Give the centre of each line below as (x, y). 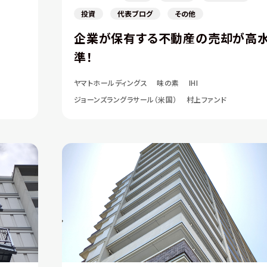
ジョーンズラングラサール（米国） (125, 99)
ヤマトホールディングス (111, 83)
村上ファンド (207, 99)
